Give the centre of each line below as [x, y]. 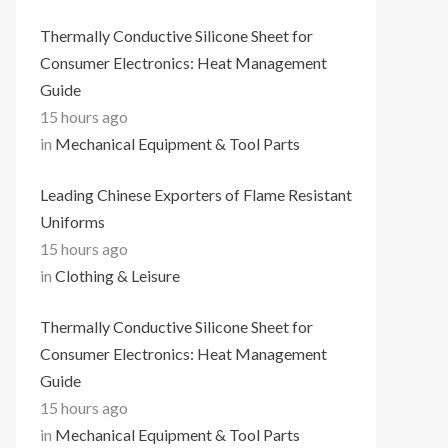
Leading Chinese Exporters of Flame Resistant [196, 194]
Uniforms [72, 221]
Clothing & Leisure [117, 275]
